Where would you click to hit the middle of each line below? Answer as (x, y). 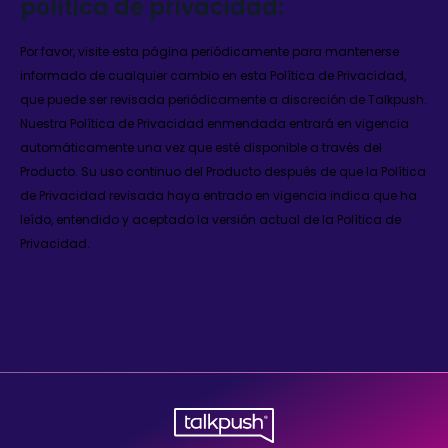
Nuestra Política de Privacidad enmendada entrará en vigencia (214, 123)
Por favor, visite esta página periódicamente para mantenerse (209, 51)
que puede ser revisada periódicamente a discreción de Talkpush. (223, 99)
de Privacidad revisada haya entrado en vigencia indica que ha (218, 195)
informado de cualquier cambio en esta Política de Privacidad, (213, 75)
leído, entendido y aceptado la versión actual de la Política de (210, 219)
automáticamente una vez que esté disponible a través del (201, 147)
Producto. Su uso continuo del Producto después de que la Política (223, 171)
